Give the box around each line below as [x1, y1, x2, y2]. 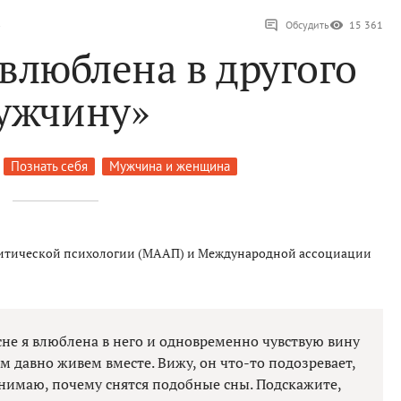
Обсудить [286, 18, 329, 32]
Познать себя [11, 158, 88, 175]
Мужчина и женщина [109, 158, 230, 175]
